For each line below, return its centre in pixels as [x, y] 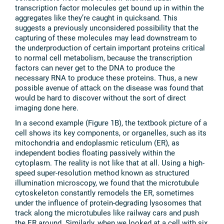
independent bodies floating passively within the [95, 153]
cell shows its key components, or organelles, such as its [111, 133]
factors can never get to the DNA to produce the [95, 68]
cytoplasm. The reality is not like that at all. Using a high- [110, 163]
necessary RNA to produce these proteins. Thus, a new [106, 78]
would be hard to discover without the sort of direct [100, 98]
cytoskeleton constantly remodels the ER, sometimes [104, 193]
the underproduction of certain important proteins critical [110, 48]
